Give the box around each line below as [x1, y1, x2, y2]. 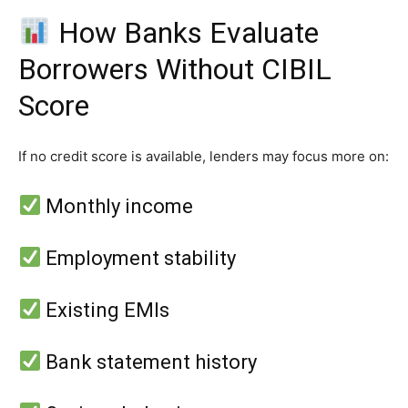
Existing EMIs [41, 298, 170, 321]
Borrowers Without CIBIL [18, 51, 331, 87]
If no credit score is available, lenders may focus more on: [18, 147, 389, 165]
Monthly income [41, 194, 194, 218]
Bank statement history [41, 350, 258, 373]
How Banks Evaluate [51, 15, 320, 50]
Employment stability [41, 246, 237, 270]
